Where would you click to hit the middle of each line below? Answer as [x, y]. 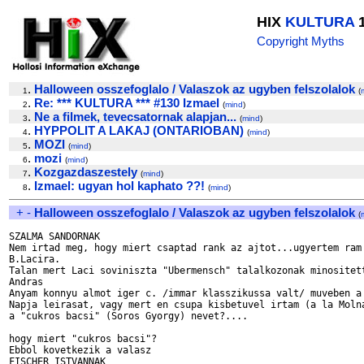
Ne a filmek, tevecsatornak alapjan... [135, 117]
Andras [26, 282]
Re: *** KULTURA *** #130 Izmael [127, 103]
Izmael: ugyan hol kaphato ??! [119, 186]
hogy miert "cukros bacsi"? [83, 339]
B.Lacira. [35, 259]
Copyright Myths [301, 41]
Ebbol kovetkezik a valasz [83, 350]
